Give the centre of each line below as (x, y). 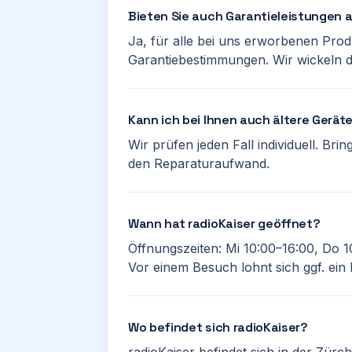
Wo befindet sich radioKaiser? (218, 327)
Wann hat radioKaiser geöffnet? (224, 224)
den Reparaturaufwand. (199, 163)
